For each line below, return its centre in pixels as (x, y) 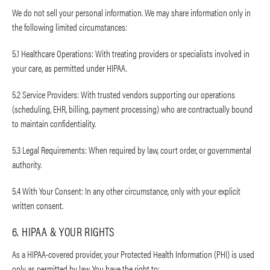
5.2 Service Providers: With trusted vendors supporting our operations (124, 95)
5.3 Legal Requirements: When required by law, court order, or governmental (132, 150)
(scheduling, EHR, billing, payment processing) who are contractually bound (132, 109)
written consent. (38, 206)
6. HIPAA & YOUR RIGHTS (63, 231)
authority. (27, 165)
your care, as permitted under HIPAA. (70, 68)
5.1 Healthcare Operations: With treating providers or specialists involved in (131, 54)
